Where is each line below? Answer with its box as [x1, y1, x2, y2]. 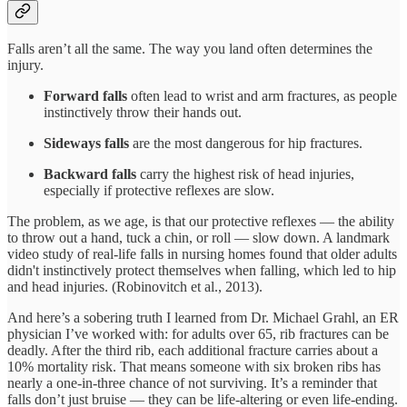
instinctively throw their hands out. [44, 104, 242, 121]
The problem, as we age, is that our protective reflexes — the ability [7, 213, 394, 230]
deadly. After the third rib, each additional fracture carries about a [7, 342, 378, 359]
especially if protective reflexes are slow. [44, 183, 274, 199]
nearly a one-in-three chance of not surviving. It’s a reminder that [7, 375, 377, 392]
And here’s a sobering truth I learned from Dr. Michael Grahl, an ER [7, 310, 399, 326]
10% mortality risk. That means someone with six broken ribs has [7, 359, 381, 375]
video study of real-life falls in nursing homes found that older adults [7, 246, 397, 263]
